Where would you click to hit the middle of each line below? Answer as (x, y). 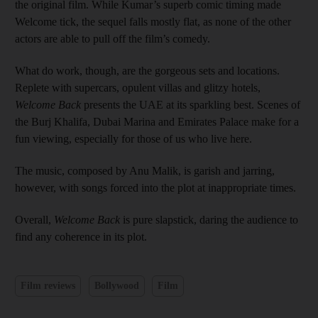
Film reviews (48, 286)
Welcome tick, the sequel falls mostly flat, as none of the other (153, 21)
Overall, (33, 219)
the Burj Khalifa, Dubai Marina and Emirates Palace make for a (157, 121)
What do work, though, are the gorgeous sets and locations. (147, 70)
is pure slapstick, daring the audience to (210, 219)
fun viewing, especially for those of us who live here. (133, 138)
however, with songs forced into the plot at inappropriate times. (155, 187)
